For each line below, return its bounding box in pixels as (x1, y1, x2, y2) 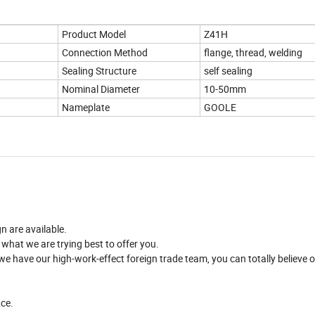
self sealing (204, 64, 252, 78)
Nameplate (62, 101, 110, 115)
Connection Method (62, 46, 148, 60)
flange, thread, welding (204, 46, 302, 60)
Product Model (62, 27, 126, 41)
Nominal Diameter (62, 82, 140, 96)
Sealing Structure (62, 64, 136, 78)
